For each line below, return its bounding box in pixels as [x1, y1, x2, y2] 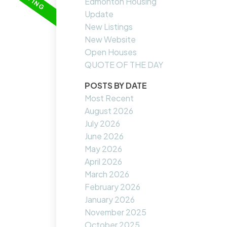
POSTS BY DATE [85, 80, 147, 91]
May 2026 [85, 143, 123, 155]
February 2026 [85, 181, 141, 193]
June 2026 [85, 131, 124, 142]
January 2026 [85, 194, 135, 205]
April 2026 [85, 156, 123, 167]
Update [85, 9, 114, 20]
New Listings [85, 21, 133, 32]
